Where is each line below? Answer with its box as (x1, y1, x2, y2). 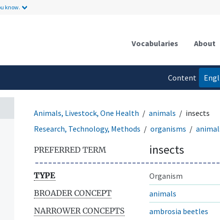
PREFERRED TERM (34, 144, 106, 155)
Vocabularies (132, 38, 178, 48)
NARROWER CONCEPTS (34, 205, 125, 216)
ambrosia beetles (149, 206, 208, 216)
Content (167, 72, 196, 82)
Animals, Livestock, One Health (34, 108, 139, 118)
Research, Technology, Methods (34, 123, 140, 134)
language (165, 92, 196, 102)
